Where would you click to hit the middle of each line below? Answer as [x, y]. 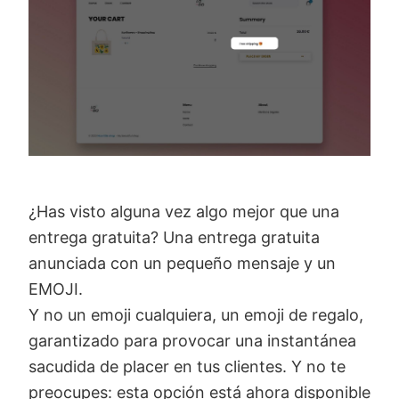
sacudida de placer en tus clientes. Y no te [187, 366]
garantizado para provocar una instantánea [192, 340]
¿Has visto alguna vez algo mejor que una [184, 211]
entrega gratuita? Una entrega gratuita [174, 237]
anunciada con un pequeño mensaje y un [182, 263]
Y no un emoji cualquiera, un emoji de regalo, [196, 314]
